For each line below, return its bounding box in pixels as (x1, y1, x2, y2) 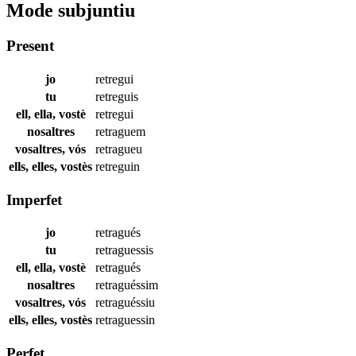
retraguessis (95, 243, 153, 257)
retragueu (95, 141, 142, 156)
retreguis (95, 89, 138, 103)
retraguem (95, 124, 145, 138)
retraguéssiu (95, 296, 155, 310)
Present (6, 37, 54, 55)
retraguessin (95, 313, 155, 327)
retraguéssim (95, 278, 158, 292)
